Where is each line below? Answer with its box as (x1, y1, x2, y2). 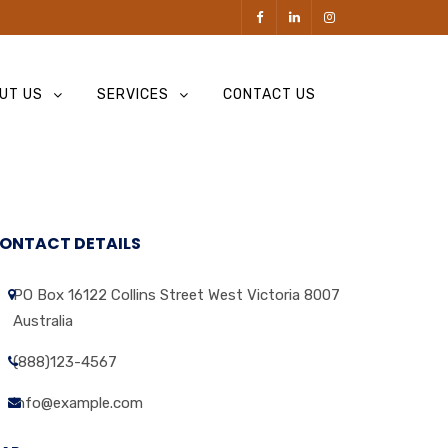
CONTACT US (223, 86, 316, 103)
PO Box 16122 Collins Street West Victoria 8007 (13, 285, 340, 304)
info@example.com (13, 393, 143, 412)
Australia (13, 311, 73, 330)
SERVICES (97, 86, 169, 103)
